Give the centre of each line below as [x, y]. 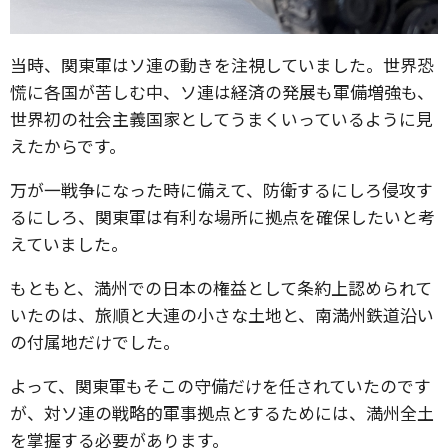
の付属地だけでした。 [95, 341]
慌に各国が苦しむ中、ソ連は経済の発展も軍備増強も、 [222, 91]
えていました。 [69, 243]
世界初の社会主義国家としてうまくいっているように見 [221, 118]
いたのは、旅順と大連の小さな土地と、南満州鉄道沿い [222, 314]
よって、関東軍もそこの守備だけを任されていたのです [220, 385]
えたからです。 [68, 145]
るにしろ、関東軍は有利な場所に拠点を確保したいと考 [222, 216]
